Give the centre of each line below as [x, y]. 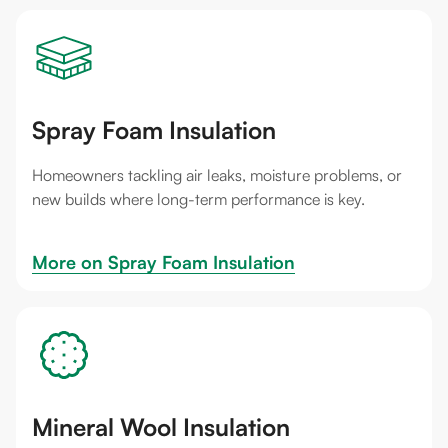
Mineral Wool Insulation [161, 427]
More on [70, 262]
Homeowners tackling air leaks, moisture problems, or [217, 175]
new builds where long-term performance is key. [198, 199]
